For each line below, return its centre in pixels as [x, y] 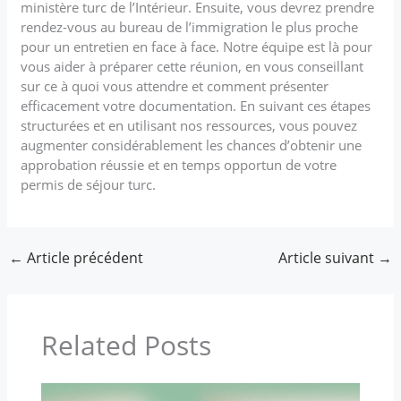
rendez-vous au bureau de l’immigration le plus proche [190, 26]
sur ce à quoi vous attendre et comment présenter [175, 85]
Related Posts [126, 345]
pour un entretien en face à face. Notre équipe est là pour [197, 46]
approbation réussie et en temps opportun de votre [179, 164]
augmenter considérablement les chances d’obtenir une [192, 145]
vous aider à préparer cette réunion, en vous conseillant [192, 66]
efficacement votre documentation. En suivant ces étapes [196, 105]
